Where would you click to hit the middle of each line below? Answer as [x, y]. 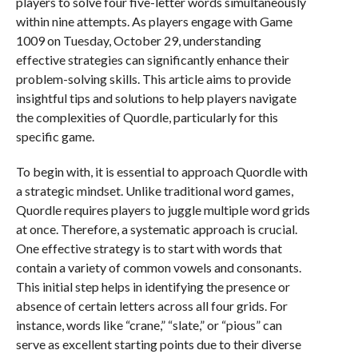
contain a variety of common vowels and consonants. [158, 267]
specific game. [55, 136]
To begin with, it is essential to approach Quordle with [161, 171]
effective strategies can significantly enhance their [152, 60]
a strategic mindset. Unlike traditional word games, [154, 191]
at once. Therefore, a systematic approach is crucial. [156, 229]
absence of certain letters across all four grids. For [151, 306]
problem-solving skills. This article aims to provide [153, 79]
